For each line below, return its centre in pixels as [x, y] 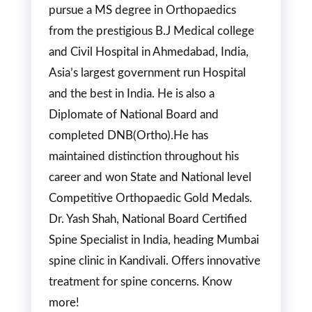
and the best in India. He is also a [132, 93]
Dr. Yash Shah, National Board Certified [148, 219]
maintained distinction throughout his [144, 156]
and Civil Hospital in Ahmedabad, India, [149, 52]
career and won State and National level [150, 177]
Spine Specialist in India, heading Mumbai [154, 240]
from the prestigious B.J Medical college [151, 31]
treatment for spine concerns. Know [140, 281]
